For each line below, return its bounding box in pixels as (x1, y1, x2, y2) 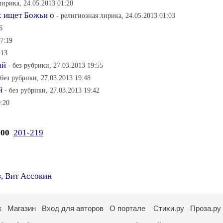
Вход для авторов (42, 204, 104, 213)
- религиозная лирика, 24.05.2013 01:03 (56, 11, 175, 19)
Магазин (7, 204, 36, 213)
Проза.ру (190, 204, 221, 213)
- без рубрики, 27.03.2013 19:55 (8, 61, 103, 69)
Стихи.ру (153, 204, 184, 213)
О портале (110, 204, 145, 213)
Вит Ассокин (5, 171, 52, 181)
